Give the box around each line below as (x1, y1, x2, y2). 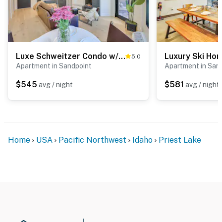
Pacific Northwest (58, 135, 126, 145)
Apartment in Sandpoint (16, 61, 92, 70)
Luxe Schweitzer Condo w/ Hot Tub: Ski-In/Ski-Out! (118, 51, 125, 61)
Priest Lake (159, 135, 201, 145)
